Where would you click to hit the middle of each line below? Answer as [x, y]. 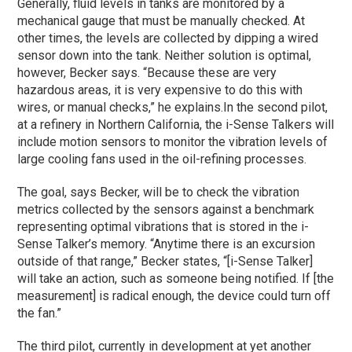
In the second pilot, [276, 107]
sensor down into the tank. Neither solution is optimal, [165, 55]
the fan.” [40, 313]
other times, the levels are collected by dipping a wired [168, 38]
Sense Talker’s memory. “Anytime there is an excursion [167, 244]
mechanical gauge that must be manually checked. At [161, 20]
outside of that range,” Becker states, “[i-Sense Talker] [165, 261]
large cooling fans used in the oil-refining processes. [162, 159]
